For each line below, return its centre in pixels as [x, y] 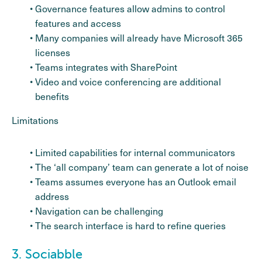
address [52, 196]
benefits [52, 96]
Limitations [35, 120]
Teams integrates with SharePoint [106, 67]
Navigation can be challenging [99, 211]
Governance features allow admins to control [130, 8]
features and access [78, 23]
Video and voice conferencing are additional [128, 81]
